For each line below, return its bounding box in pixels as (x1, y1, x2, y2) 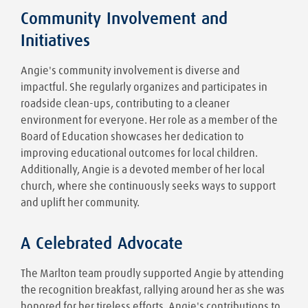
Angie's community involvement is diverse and (21, 65, 240, 76)
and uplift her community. (21, 197, 140, 208)
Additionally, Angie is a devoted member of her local (21, 164, 265, 175)
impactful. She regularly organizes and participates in (21, 81, 267, 93)
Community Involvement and (21, 10, 228, 27)
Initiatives (21, 32, 90, 49)
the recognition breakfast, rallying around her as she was (21, 284, 285, 296)
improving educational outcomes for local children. (21, 147, 258, 159)
